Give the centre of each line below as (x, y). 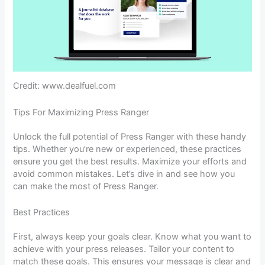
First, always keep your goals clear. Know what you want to (132, 236)
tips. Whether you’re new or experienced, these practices (127, 149)
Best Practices (42, 212)
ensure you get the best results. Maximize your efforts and (130, 161)
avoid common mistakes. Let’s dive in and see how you (124, 174)
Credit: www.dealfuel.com (65, 86)
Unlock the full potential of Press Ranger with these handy (130, 136)
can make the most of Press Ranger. (86, 186)
